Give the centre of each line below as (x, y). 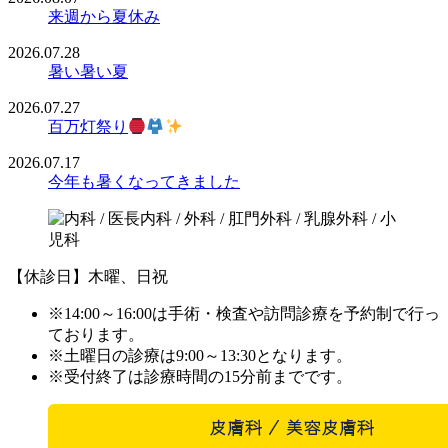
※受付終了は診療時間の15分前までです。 (200, 377)
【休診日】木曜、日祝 (88, 277)
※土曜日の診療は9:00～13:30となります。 (200, 356)
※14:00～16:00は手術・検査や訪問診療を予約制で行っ (244, 314)
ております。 (96, 335)
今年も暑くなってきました (144, 182)
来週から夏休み (104, 17)
